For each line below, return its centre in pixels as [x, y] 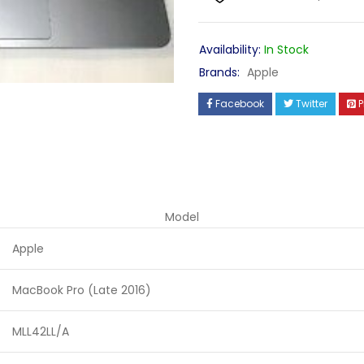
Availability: [230, 50]
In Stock [286, 50]
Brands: [219, 72]
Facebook [240, 104]
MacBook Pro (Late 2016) [82, 290]
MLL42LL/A [41, 331]
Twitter [312, 104]
